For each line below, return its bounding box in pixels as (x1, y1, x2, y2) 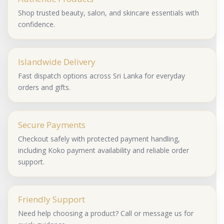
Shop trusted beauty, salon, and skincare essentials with (18, 8, 199, 18)
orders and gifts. (18, 82, 70, 92)
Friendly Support (18, 193, 85, 205)
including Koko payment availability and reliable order (18, 145, 189, 155)
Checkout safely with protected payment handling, (18, 134, 180, 144)
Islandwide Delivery (18, 56, 95, 68)
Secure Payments (18, 119, 85, 131)
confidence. (18, 19, 55, 29)
